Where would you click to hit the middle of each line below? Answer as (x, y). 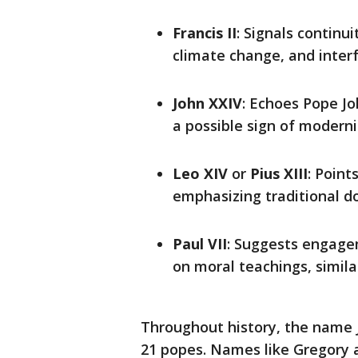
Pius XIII (279, 174)
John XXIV (207, 103)
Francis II (205, 33)
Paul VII (200, 244)
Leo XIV (200, 174)
